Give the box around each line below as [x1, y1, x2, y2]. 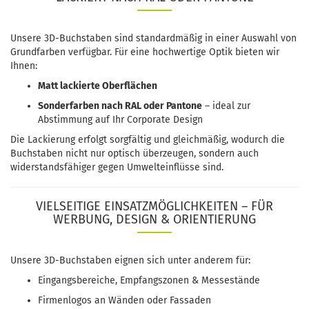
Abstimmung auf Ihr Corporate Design [38, 114, 203, 126]
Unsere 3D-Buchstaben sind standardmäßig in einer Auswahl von [10, 32, 297, 44]
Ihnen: [10, 60, 37, 72]
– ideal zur [202, 100, 250, 112]
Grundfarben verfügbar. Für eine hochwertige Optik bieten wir [10, 46, 279, 58]
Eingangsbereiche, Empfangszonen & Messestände [38, 275, 260, 286]
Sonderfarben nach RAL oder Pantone [38, 100, 202, 112]
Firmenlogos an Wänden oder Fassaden [38, 295, 211, 306]
